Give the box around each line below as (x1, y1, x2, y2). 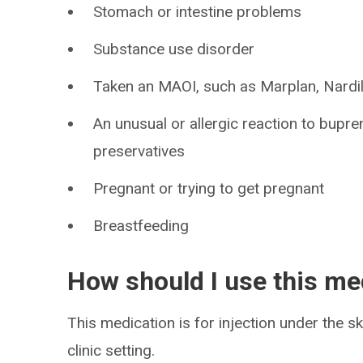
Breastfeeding (93, 216, 190, 235)
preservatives (93, 142, 186, 160)
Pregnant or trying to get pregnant (93, 179, 325, 198)
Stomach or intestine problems (93, 2, 302, 21)
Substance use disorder (93, 40, 255, 58)
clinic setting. (67, 341, 156, 360)
